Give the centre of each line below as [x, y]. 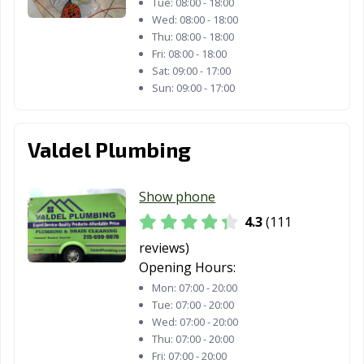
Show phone [178, 197]
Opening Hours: [188, 267]
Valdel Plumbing [109, 149]
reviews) [165, 248]
